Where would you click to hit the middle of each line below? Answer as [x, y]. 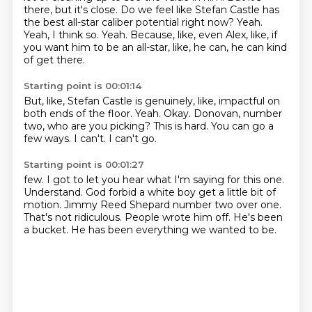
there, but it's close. [72, 10]
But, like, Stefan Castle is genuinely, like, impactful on [151, 101]
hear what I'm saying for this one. [203, 180]
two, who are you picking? [88, 126]
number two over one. [227, 205]
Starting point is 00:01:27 [84, 164]
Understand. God [66, 192]
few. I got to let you [73, 180]
